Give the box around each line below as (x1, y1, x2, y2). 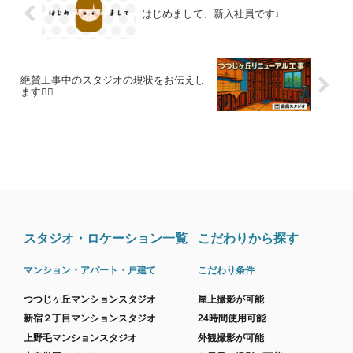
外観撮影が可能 (198, 332, 265, 344)
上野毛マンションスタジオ (23, 332, 137, 344)
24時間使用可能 (198, 313, 266, 325)
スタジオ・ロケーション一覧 (23, 231, 188, 245)
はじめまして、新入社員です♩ (141, 7, 285, 20)
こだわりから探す (198, 231, 299, 245)
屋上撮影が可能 (198, 293, 265, 305)
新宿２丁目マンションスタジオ (23, 313, 156, 325)
